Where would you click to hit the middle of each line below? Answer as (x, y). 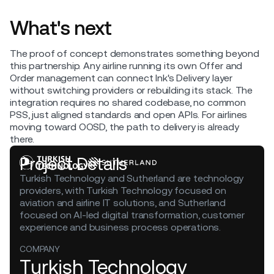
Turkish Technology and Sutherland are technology (132, 179)
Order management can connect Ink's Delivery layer (121, 78)
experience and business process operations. (120, 228)
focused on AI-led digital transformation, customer (132, 215)
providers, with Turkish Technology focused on (123, 191)
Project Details (73, 164)
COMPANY (40, 249)
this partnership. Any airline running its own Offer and (126, 66)
